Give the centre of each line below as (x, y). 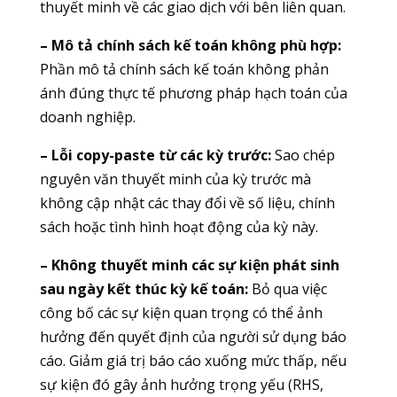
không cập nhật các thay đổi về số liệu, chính (187, 202)
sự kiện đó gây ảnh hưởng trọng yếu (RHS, (181, 384)
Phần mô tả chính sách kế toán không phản (184, 69)
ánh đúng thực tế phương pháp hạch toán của (193, 93)
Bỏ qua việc (287, 288)
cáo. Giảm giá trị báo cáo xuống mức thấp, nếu (193, 360)
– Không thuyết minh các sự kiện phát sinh (189, 265)
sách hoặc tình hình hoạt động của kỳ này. (179, 226)
